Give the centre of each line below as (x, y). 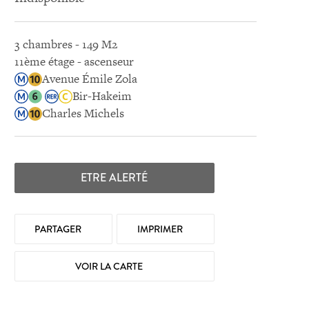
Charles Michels (83, 113)
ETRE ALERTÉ (114, 178)
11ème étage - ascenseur (74, 61)
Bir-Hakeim (102, 96)
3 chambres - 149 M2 (66, 44)
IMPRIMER (161, 229)
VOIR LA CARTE (110, 266)
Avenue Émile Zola (89, 79)
